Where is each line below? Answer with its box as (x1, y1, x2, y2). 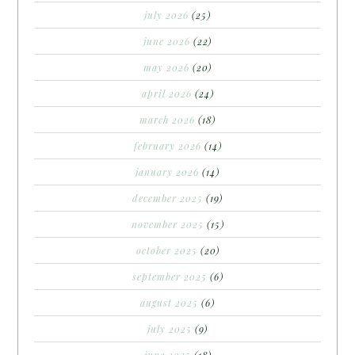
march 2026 (139, 113, 195, 127)
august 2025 (140, 296, 198, 310)
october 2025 (136, 244, 197, 258)
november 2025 (131, 218, 204, 231)
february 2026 (133, 139, 201, 153)
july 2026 (144, 9, 189, 22)
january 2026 (136, 166, 199, 179)
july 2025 (147, 323, 192, 336)
